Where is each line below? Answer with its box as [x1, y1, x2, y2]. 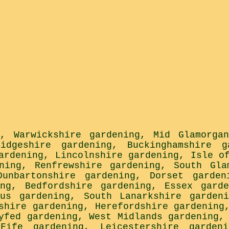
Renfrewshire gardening [34, 161, 161, 171]
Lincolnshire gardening [55, 150, 179, 161]
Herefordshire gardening [95, 201, 225, 212]
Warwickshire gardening [13, 130, 140, 141]
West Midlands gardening [89, 212, 219, 222]
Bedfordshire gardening [25, 181, 151, 192]
